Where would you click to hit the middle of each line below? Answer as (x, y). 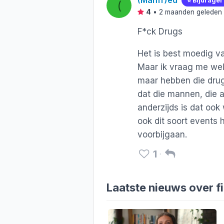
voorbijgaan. (162, 134)
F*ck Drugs (160, 31)
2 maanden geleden (190, 12)
